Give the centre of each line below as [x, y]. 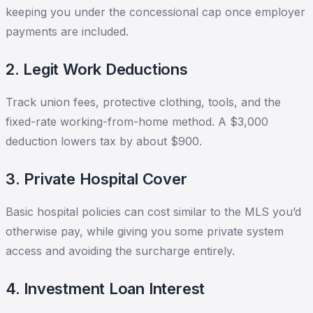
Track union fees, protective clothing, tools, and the [143, 102]
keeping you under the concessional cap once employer [155, 12]
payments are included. [67, 31]
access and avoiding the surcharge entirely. [120, 251]
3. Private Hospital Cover [96, 179]
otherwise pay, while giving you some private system [145, 231]
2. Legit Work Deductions [97, 69]
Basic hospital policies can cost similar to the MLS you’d [153, 212]
